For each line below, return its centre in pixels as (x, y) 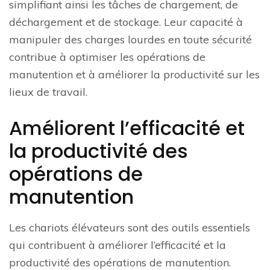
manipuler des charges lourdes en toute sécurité (130, 40)
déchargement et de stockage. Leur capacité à (126, 22)
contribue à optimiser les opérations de (107, 57)
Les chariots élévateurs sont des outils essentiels (130, 228)
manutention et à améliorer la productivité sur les (134, 75)
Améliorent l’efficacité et (127, 128)
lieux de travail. (48, 92)
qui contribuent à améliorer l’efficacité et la (118, 245)
